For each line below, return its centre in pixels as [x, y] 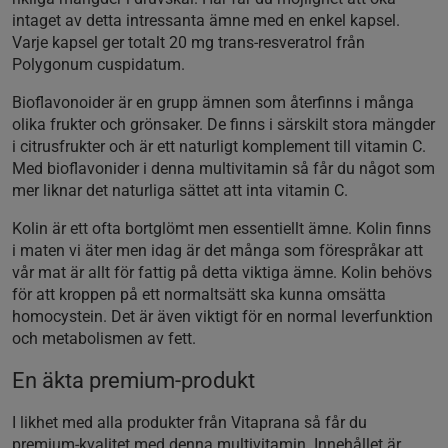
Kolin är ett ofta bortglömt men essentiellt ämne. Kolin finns [221, 228]
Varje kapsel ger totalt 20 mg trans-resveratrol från [188, 42]
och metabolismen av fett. [106, 338]
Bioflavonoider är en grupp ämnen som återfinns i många [213, 102]
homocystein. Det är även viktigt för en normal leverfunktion [222, 316]
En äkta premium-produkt [133, 380]
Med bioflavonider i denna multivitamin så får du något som [223, 168]
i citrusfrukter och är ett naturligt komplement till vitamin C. [219, 146]
